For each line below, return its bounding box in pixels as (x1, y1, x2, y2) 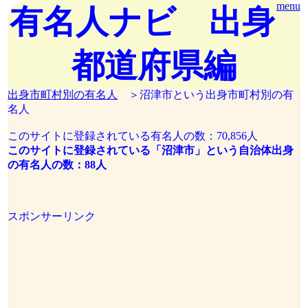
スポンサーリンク (8, 210, 96, 222)
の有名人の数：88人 (8, 159, 107, 170)
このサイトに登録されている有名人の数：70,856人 (8, 130, 258, 142)
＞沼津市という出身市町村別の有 (118, 89, 294, 100)
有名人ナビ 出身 (9, 3, 275, 40)
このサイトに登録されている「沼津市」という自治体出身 (8, 144, 294, 156)
